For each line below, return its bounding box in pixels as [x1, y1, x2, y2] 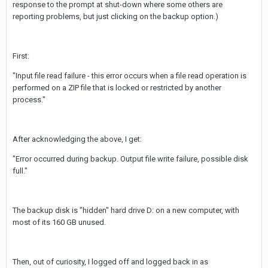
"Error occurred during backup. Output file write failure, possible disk [13, 154, 248, 164]
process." [13, 95, 45, 105]
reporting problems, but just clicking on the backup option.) [13, 12, 218, 22]
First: [13, 51, 29, 61]
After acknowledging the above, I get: [13, 135, 142, 144]
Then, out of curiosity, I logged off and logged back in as [13, 257, 208, 267]
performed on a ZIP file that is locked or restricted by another [13, 83, 221, 93]
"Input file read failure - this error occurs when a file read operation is [13, 71, 246, 81]
